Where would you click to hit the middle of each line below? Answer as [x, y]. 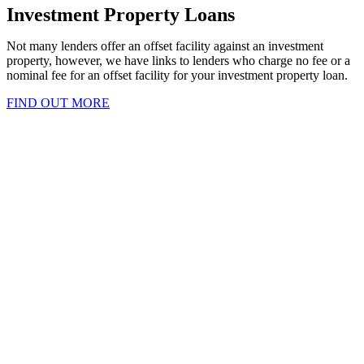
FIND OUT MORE [58, 103]
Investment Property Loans [121, 15]
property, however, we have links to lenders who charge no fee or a [178, 61]
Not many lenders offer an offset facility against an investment [165, 46]
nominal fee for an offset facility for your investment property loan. [177, 76]
